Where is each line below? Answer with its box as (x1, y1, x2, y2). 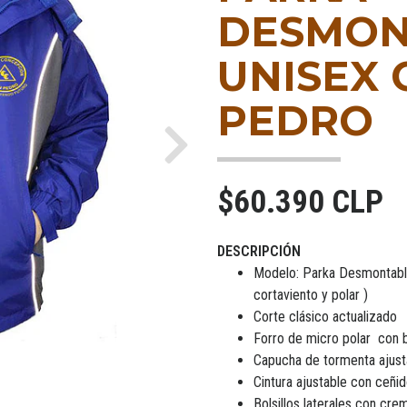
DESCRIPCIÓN (217, 242, 301, 260)
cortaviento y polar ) (253, 285, 368, 303)
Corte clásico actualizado (253, 307, 397, 325)
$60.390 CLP (217, 183, 383, 221)
